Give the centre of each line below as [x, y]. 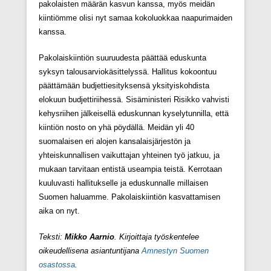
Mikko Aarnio [90, 237]
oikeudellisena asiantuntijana [90, 250]
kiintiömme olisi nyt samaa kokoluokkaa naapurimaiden [135, 18]
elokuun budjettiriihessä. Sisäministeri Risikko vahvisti [134, 99]
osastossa [57, 264]
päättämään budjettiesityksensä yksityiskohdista [124, 85]
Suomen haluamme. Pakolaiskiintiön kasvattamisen [129, 197]
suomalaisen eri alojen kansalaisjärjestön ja [115, 141]
